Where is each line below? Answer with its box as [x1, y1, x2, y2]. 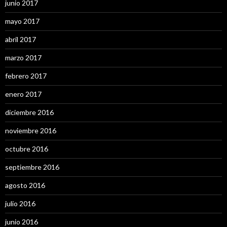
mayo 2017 [5, 17, 40, 25]
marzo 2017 [5, 53, 42, 62]
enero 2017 [5, 90, 42, 98]
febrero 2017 [5, 71, 47, 80]
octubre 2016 [5, 144, 48, 153]
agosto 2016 [5, 181, 45, 190]
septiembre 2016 [5, 163, 59, 171]
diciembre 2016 [5, 108, 54, 117]
